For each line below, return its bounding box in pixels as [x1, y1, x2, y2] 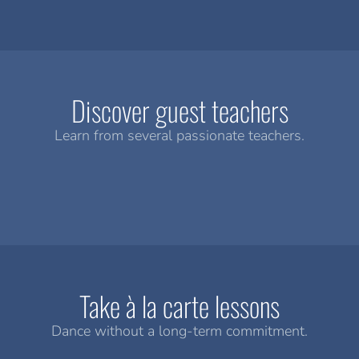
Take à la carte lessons [79, 284, 280, 326]
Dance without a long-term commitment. [51, 321, 308, 341]
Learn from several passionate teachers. [54, 126, 305, 146]
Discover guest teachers [71, 90, 288, 131]
